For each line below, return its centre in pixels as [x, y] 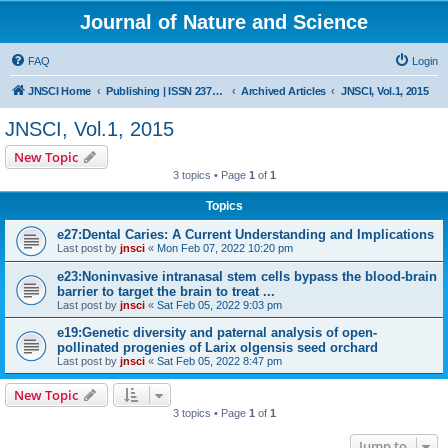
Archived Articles [283, 91]
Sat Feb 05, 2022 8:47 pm [219, 361]
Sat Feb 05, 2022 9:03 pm [219, 305]
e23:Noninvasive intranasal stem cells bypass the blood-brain [247, 276]
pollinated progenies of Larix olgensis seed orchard [217, 347]
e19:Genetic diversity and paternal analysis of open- [217, 332]
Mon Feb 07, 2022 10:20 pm [225, 248]
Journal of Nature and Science [224, 22]
